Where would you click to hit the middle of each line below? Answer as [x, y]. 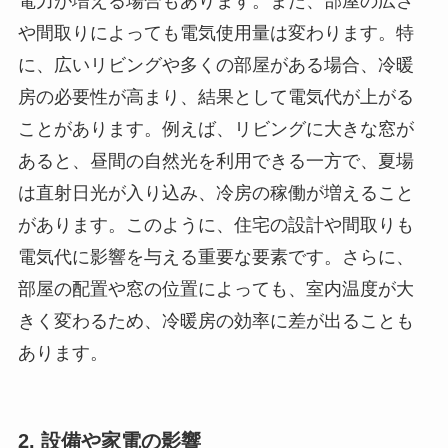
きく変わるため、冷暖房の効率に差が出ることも [215, 320]
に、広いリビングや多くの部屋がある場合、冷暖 [215, 64]
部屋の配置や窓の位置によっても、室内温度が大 [215, 288]
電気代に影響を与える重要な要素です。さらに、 [215, 256]
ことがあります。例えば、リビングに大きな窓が [215, 128]
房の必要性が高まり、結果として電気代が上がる [215, 96]
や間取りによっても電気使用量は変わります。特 [215, 32]
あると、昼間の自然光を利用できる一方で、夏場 [215, 160]
